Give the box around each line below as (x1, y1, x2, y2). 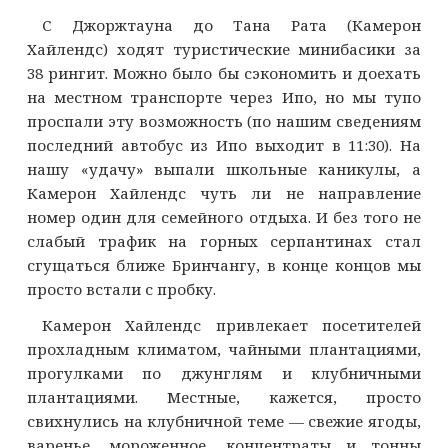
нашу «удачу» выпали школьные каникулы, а (26, 159, 422, 180)
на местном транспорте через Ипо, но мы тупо (26, 87, 422, 108)
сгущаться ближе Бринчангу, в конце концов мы (26, 255, 422, 276)
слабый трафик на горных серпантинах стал (26, 231, 422, 252)
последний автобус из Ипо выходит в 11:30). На (26, 135, 422, 156)
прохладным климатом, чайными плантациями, (26, 339, 422, 360)
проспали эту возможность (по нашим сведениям (26, 111, 422, 132)
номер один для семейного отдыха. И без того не (26, 207, 422, 228)
